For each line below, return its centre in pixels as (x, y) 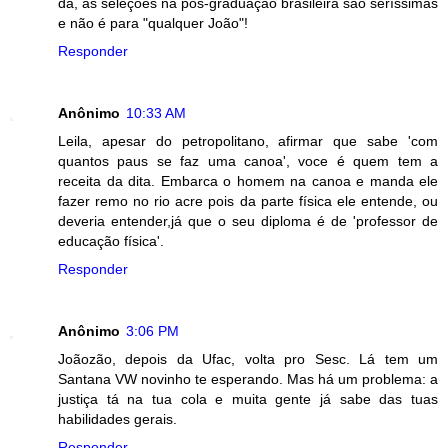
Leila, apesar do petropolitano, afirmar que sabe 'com (248, 140)
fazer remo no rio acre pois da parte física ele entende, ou (248, 200)
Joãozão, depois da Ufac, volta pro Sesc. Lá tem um (248, 358)
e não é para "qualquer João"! (153, 22)
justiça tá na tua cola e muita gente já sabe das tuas (248, 398)
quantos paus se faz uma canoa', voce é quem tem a (248, 160)
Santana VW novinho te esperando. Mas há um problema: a (248, 378)
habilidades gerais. (117, 418)
